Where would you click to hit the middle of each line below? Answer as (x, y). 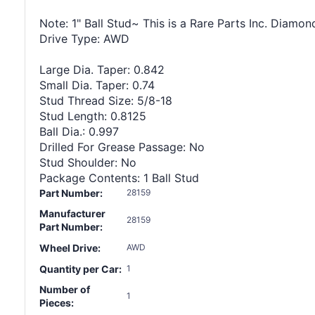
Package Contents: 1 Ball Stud (119, 178)
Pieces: (57, 302)
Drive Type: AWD (84, 38)
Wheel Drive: (70, 247)
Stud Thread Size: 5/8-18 (106, 100)
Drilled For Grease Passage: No (122, 147)
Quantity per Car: (81, 269)
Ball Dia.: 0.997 (79, 131)
